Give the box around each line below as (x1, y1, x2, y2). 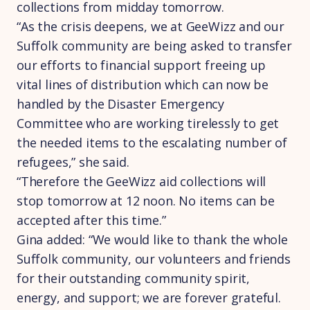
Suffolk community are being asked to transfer (17, 37, 292, 54)
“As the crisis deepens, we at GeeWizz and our (17, 18, 284, 35)
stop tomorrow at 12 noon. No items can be (17, 192, 275, 209)
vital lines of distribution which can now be (17, 76, 269, 93)
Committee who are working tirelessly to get (17, 115, 280, 131)
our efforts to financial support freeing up (17, 57, 266, 73)
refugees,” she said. (17, 154, 129, 170)
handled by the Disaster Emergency (17, 95, 225, 112)
